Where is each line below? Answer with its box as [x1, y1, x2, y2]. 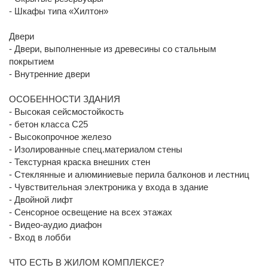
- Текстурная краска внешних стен [9, 156, 150, 167]
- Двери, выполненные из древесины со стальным [9, 43, 216, 54]
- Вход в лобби [9, 232, 71, 242]
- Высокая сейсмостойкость [9, 106, 124, 117]
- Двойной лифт [9, 194, 73, 205]
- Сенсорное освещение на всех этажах [9, 206, 172, 217]
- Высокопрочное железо [9, 131, 111, 142]
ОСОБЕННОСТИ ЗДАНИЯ [9, 93, 120, 104]
